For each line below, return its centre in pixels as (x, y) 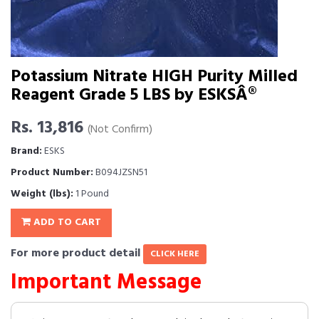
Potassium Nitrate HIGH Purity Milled (154, 77)
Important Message (106, 283)
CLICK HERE (175, 254)
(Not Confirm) (120, 130)
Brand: (26, 151)
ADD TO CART (66, 223)
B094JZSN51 (120, 173)
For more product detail (77, 253)
